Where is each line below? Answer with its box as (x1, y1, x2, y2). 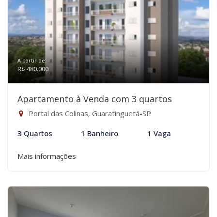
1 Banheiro (81, 128, 119, 138)
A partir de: (17, 57, 46, 64)
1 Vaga (147, 128, 171, 138)
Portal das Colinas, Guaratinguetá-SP (27, 108, 151, 118)
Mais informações (17, 151, 76, 161)
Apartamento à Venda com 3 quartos (17, 93, 172, 105)
